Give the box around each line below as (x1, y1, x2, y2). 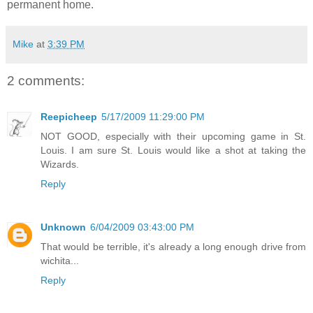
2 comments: (7, 73, 85, 88)
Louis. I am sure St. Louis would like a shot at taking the (41, 145, 306, 156)
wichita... (41, 255, 79, 267)
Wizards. (41, 159, 79, 170)
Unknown (41, 221, 86, 233)
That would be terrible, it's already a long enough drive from (41, 241, 306, 253)
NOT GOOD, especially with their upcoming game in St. (41, 131, 306, 143)
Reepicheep (41, 111, 97, 123)
